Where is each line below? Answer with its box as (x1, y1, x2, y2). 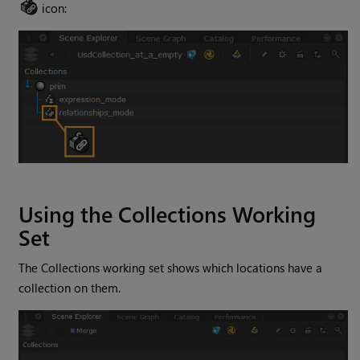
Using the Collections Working (18, 198, 317, 229)
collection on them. (18, 280, 121, 297)
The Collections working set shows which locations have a (18, 260, 323, 276)
